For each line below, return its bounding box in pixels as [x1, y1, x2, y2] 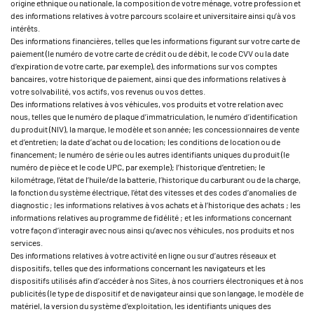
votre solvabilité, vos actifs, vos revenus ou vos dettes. [11, 86, 205, 96]
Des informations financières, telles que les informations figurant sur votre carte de [11, 36, 300, 46]
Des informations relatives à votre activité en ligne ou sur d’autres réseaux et [11, 250, 276, 260]
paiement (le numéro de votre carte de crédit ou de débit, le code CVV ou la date [11, 48, 289, 58]
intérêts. [11, 23, 40, 33]
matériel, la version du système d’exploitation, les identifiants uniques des [11, 301, 271, 310]
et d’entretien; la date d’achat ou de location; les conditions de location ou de [11, 137, 280, 146]
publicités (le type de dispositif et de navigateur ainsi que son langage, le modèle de [11, 288, 303, 298]
